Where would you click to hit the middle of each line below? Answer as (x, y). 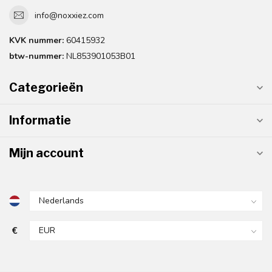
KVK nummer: (36, 41)
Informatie (40, 121)
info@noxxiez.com (69, 15)
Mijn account (46, 153)
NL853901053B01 (100, 56)
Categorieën (46, 88)
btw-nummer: (36, 56)
